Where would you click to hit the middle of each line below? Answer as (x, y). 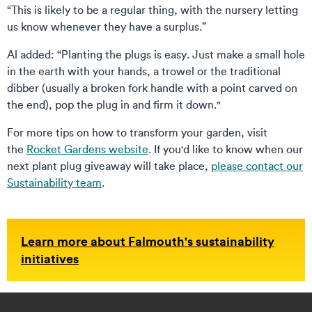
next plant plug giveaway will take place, (109, 166)
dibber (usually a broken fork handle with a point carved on (152, 88)
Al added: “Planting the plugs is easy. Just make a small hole (156, 54)
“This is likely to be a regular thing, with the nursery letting (153, 10)
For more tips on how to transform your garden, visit (137, 132)
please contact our (257, 166)
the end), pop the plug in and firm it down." (114, 104)
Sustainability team (54, 182)
